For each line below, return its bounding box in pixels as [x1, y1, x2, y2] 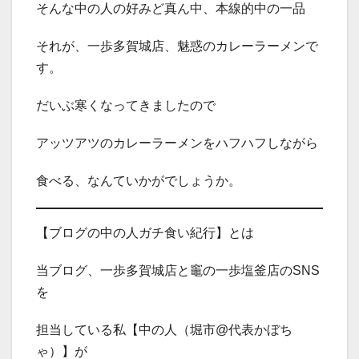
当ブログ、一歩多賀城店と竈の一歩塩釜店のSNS [36, 263, 320, 277]
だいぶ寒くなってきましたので [36, 98, 216, 112]
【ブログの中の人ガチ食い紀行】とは [36, 225, 254, 240]
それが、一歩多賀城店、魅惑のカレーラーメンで [36, 38, 318, 53]
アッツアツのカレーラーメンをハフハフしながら [36, 135, 318, 150]
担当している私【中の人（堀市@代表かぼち [36, 322, 292, 337]
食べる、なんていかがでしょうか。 [36, 173, 241, 188]
